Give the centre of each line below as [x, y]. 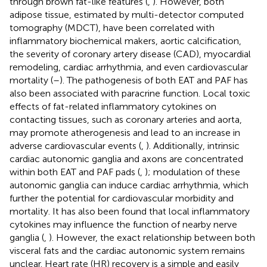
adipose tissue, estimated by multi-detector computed [127, 14]
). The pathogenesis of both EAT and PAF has [154, 80]
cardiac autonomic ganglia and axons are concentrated [126, 159]
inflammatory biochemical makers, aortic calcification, [125, 41]
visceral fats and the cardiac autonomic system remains [127, 250]
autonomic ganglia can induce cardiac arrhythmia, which [129, 185]
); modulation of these [193, 172]
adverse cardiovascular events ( [75, 145]
